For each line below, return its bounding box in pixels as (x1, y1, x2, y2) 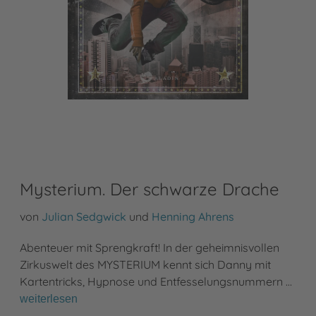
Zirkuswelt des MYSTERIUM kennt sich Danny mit (20, 257, 271, 272)
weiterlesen (20, 292, 78, 305)
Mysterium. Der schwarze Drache (20, 178, 279, 200)
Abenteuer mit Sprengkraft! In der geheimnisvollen (20, 240, 279, 255)
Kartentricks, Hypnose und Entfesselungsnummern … (20, 274, 292, 288)
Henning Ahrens (152, 209, 234, 224)
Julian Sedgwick (42, 209, 126, 224)
